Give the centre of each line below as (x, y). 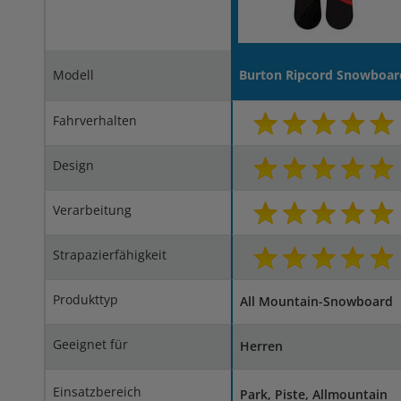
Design (73, 165)
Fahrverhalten (94, 120)
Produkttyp (85, 299)
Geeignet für (90, 344)
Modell (73, 75)
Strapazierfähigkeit (109, 255)
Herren (261, 346)
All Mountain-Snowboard (316, 301)
